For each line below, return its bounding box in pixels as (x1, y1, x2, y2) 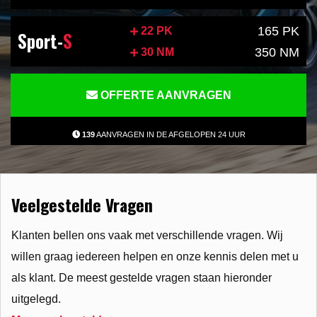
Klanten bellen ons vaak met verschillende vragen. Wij (11, 229, 283, 241)
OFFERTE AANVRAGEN (97, 89, 231, 101)
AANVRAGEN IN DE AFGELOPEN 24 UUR (94, 130, 246, 139)
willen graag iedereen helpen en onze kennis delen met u (11, 250, 299, 263)
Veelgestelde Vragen (11, 192, 153, 217)
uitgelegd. (11, 293, 61, 305)
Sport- (18, 28, 63, 54)
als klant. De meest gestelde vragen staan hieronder (11, 272, 272, 284)
